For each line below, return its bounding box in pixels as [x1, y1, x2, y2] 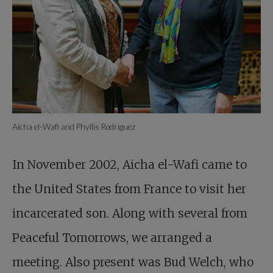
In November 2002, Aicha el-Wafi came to [12, 157, 247, 172]
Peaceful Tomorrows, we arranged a [12, 230, 212, 246]
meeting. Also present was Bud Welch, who [12, 255, 253, 270]
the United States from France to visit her [12, 182, 246, 197]
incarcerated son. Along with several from [12, 206, 247, 221]
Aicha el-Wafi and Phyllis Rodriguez [12, 122, 135, 132]
